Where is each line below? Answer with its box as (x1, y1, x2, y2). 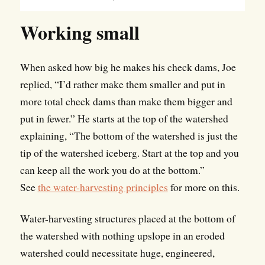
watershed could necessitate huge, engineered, (20, 245, 215, 260)
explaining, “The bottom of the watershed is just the (20, 128, 238, 143)
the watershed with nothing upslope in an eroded (20, 228, 225, 243)
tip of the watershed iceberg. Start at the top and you (20, 146, 239, 160)
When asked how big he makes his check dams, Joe (20, 60, 236, 75)
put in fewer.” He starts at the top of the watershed (20, 111, 228, 126)
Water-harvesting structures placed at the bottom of (20, 211, 235, 226)
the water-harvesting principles (37, 180, 168, 195)
